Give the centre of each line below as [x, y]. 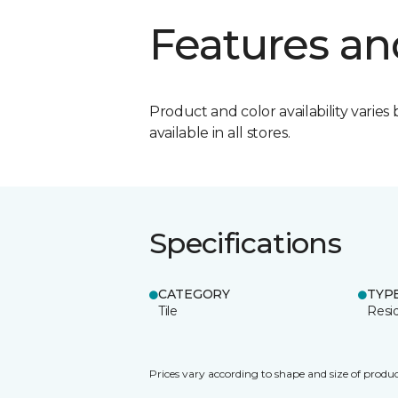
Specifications [246, 243]
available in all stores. [220, 132]
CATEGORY [194, 294]
